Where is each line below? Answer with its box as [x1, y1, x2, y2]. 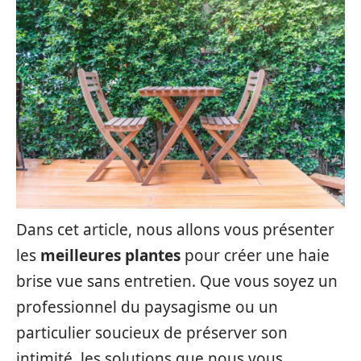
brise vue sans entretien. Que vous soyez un [16, 271, 338, 292]
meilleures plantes [40, 245, 180, 266]
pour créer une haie [180, 245, 330, 266]
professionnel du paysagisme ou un [16, 297, 278, 317]
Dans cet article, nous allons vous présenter [16, 219, 334, 240]
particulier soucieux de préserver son [16, 322, 288, 343]
